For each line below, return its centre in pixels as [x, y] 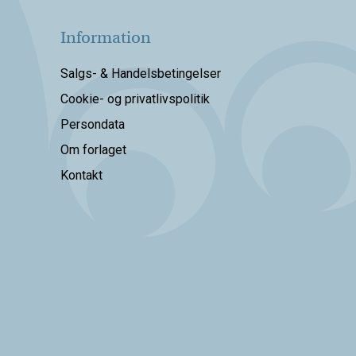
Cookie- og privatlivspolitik [135, 99]
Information [106, 38]
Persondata [93, 125]
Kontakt [81, 176]
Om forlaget [93, 150]
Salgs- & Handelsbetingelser [141, 74]
